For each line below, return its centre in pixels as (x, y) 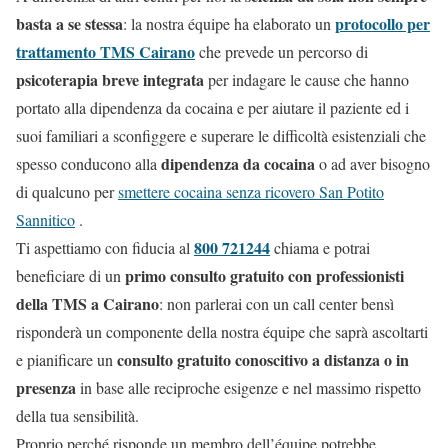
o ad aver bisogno (372, 164)
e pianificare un (66, 360)
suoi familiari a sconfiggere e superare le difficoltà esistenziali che (221, 136)
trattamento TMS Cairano (105, 52)
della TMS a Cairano (87, 304)
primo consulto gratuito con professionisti (264, 276)
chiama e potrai (320, 248)
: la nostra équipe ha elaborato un (229, 24)
